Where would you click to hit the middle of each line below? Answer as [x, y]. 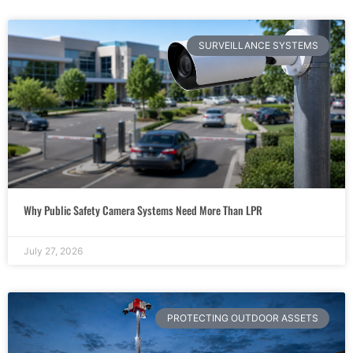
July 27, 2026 [53, 251]
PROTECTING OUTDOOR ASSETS [242, 318]
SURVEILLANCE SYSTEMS [258, 45]
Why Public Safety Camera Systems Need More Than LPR [143, 210]
